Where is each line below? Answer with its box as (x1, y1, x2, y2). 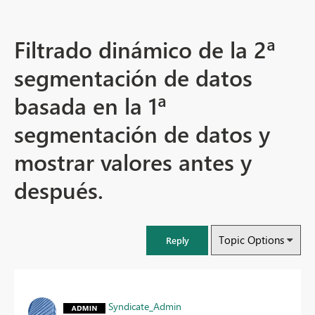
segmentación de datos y (14, 117, 270, 150)
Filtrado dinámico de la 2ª (14, 33, 276, 65)
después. (14, 174, 103, 206)
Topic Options (219, 233, 284, 247)
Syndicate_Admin (108, 300, 181, 314)
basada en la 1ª (14, 89, 167, 122)
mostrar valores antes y (14, 146, 252, 178)
